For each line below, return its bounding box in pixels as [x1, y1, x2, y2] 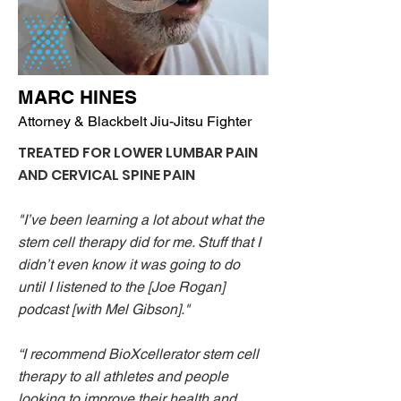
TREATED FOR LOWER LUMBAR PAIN [18, 142, 258, 163]
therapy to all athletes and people [18, 368, 228, 385]
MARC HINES [18, 86, 137, 108]
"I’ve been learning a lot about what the [18, 211, 264, 228]
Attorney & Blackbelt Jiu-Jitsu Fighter [18, 113, 252, 130]
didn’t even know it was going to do [18, 256, 240, 273]
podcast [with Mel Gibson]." [18, 301, 190, 318]
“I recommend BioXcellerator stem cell [18, 346, 259, 363]
